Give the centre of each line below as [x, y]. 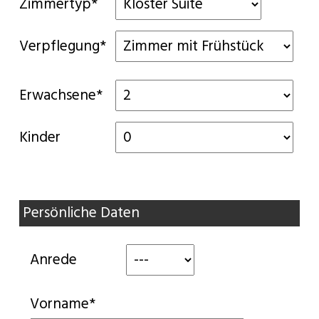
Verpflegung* [62, 46]
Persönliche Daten [81, 213]
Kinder [40, 137]
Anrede [53, 260]
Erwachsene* [61, 95]
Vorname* [62, 304]
